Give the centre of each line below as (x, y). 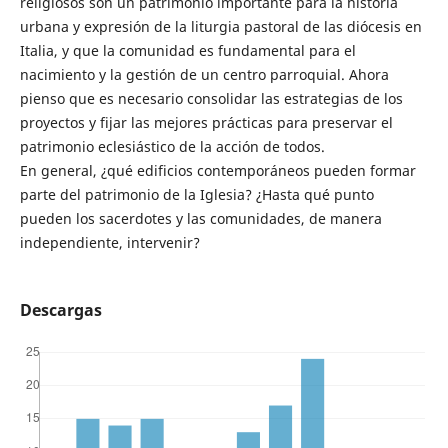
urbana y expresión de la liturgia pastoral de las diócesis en (220, 26)
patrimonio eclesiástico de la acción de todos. (172, 146)
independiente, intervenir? (109, 242)
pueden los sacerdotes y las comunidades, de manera (200, 218)
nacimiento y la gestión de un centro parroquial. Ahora (204, 74)
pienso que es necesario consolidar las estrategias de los (211, 98)
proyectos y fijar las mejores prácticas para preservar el (206, 122)
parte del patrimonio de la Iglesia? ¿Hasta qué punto (196, 194)
